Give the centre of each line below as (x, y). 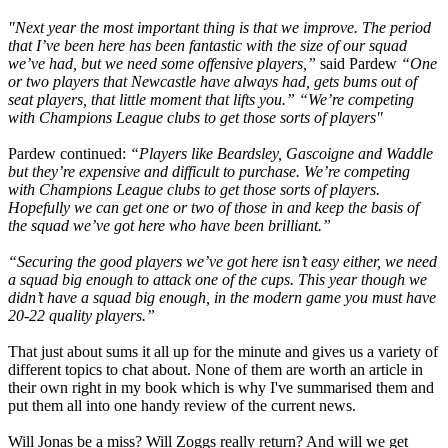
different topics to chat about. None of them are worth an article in (215, 369)
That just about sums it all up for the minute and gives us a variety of (223, 351)
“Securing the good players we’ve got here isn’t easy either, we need (222, 261)
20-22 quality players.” (81, 315)
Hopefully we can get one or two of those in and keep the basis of (213, 207)
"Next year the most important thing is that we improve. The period (219, 27)
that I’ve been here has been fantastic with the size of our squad (207, 45)
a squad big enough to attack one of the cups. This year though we (217, 279)
